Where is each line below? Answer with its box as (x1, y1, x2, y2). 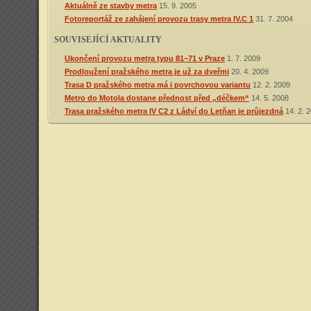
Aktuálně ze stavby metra (65, 1, 157, 10)
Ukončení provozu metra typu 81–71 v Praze (65, 54, 225, 62)
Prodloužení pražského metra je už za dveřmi (65, 67, 229, 76)
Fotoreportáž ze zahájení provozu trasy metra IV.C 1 (65, 15, 253, 23)
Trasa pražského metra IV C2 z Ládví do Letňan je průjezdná (65, 107, 283, 115)
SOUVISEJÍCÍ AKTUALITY (54, 35, 162, 44)
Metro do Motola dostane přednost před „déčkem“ (65, 94, 249, 102)
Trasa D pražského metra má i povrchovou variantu (65, 81, 251, 89)
